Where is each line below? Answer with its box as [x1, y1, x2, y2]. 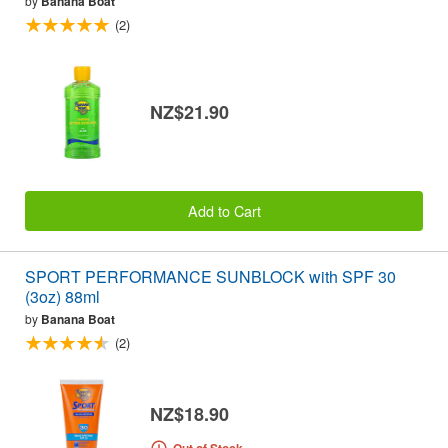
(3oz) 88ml [25, 285, 100, 309]
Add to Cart [187, 200, 261, 222]
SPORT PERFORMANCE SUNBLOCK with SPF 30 [25, 265, 396, 289]
